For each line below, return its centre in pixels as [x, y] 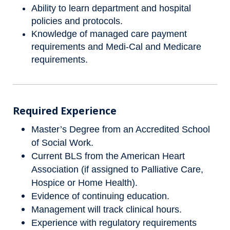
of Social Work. [62, 142]
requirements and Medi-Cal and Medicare [116, 46]
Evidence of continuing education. [100, 196]
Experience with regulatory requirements [114, 223]
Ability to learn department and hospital [111, 8]
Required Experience [65, 111]
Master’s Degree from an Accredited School [121, 129]
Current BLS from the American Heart [108, 156]
